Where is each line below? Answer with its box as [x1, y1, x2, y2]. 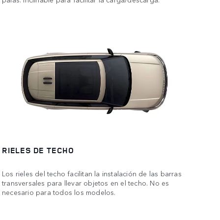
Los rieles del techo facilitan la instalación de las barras [2, 168, 182, 178]
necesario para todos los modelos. [2, 187, 116, 197]
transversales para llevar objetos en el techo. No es [2, 177, 169, 188]
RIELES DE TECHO [2, 145, 74, 156]
